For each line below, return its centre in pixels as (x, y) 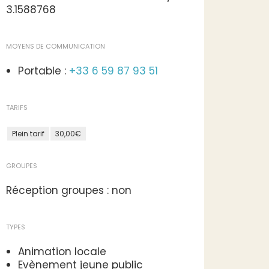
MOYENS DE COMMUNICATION (56, 46)
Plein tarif (28, 134)
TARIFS (17, 107)
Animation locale (62, 252)
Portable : (44, 71)
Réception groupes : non (69, 190)
